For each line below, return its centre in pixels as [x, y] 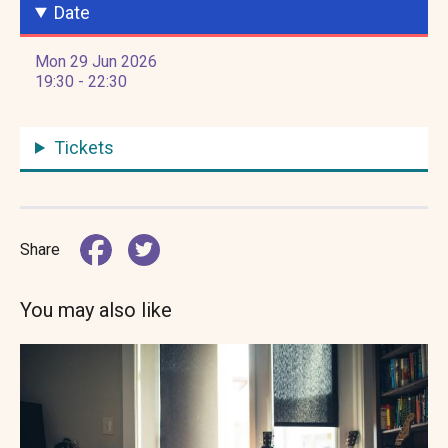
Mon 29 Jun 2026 [96, 61]
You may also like [96, 309]
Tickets [84, 147]
